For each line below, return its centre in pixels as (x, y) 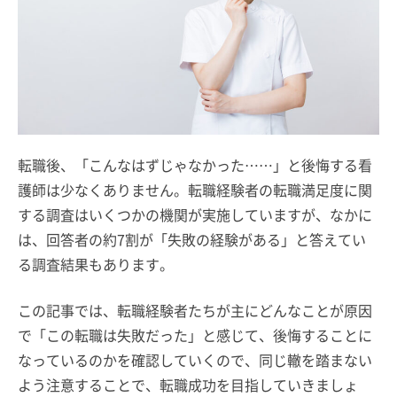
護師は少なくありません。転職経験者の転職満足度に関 (195, 190)
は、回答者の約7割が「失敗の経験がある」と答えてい (192, 239)
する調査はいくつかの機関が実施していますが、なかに (195, 214)
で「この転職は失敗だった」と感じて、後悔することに (195, 335)
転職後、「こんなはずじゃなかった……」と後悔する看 (195, 165)
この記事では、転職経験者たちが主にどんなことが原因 (195, 310)
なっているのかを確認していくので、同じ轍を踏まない (195, 360)
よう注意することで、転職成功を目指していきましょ (188, 385)
